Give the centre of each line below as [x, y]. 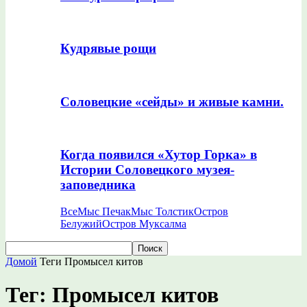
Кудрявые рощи [108, 49]
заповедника [98, 185]
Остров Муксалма [144, 223]
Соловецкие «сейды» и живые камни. [172, 101]
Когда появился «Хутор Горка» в [159, 155]
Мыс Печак [104, 211]
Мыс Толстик [162, 211]
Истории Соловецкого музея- [147, 170]
